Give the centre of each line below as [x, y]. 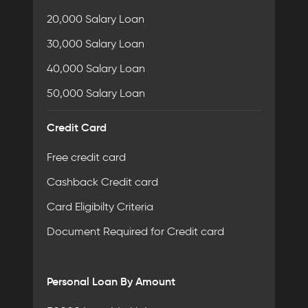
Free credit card [86, 157]
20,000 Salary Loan [96, 19]
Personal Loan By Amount [111, 281]
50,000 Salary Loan [96, 93]
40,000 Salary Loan [96, 68]
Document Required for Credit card [135, 231]
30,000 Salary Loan [96, 44]
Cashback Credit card [102, 182]
